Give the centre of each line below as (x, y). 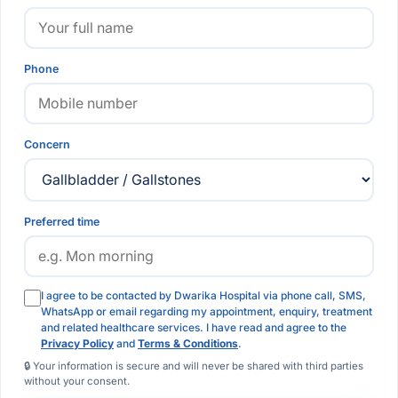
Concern (47, 144)
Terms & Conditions (188, 343)
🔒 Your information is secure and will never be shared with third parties (194, 366)
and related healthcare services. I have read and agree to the (194, 327)
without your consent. (77, 381)
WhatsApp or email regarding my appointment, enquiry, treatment (207, 311)
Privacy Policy (77, 343)
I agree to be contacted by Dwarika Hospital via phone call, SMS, (203, 295)
